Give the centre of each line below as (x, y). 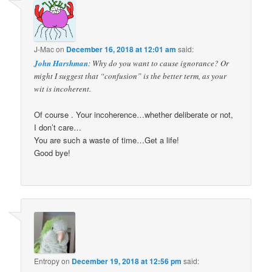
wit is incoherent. (63, 89)
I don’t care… (58, 127)
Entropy (47, 260)
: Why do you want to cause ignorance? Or (159, 63)
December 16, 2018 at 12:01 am (121, 49)
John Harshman (61, 63)
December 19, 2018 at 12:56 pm (127, 261)
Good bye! (53, 153)
